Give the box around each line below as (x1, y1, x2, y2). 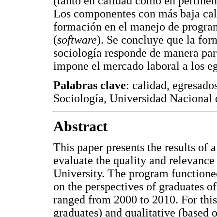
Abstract (53, 118, 108, 135)
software (57, 33, 97, 46)
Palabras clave (53, 78, 126, 92)
